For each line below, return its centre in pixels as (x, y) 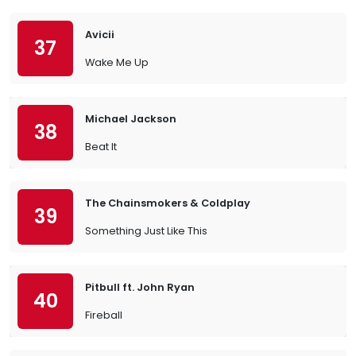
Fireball (104, 315)
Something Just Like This (146, 231)
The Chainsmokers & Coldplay (168, 203)
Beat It (101, 147)
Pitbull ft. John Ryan (140, 287)
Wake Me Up (117, 62)
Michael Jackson (131, 119)
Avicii (100, 35)
